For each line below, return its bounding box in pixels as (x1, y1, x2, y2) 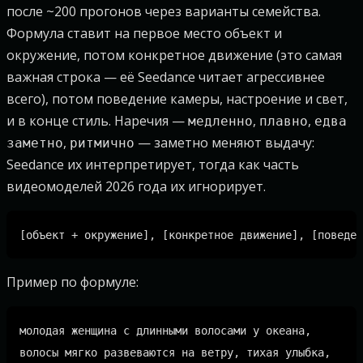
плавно (259, 113, 308, 129)
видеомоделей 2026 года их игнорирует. (6, 177, 266, 195)
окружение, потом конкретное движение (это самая (6, 46, 342, 64)
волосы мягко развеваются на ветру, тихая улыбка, (19, 346, 331, 359)
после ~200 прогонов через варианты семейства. (6, 2, 321, 20)
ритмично (70, 135, 135, 151)
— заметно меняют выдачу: (135, 134, 314, 152)
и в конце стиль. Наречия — (6, 112, 188, 130)
